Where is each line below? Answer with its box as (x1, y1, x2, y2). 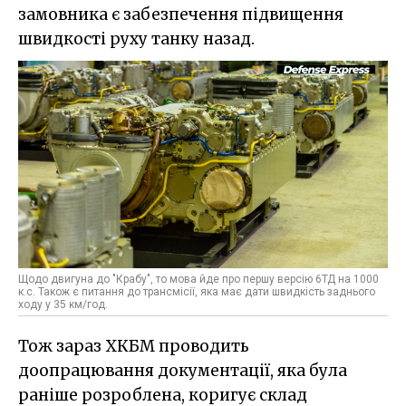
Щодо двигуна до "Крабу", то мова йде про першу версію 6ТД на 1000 (18, 273, 379, 286)
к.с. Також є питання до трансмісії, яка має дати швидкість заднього (18, 285, 375, 299)
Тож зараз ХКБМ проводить (18, 336, 249, 357)
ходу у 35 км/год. (18, 298, 108, 312)
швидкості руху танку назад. (18, 28, 255, 49)
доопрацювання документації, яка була (18, 361, 347, 382)
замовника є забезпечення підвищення (18, 4, 343, 24)
